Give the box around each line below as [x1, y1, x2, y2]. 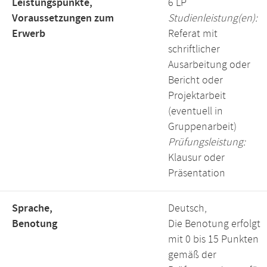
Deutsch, [168, 201, 207, 216]
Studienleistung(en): [168, 11, 257, 26]
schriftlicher [168, 42, 220, 57]
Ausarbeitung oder [168, 58, 250, 72]
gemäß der [168, 248, 216, 262]
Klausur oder [168, 151, 225, 165]
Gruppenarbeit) [168, 120, 237, 134]
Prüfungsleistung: [168, 135, 246, 150]
